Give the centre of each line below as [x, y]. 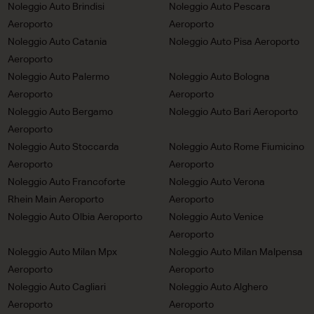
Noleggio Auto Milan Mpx [62, 252]
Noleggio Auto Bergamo [60, 112]
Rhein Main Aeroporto [55, 199]
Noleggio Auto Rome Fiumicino [237, 147]
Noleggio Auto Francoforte [66, 182]
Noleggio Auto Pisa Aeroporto [234, 42]
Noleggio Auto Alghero [219, 287]
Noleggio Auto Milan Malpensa [236, 252]
